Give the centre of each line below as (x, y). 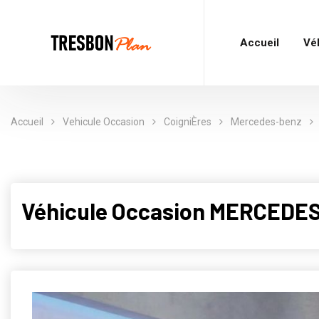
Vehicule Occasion (104, 122)
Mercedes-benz (266, 122)
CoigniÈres (188, 122)
